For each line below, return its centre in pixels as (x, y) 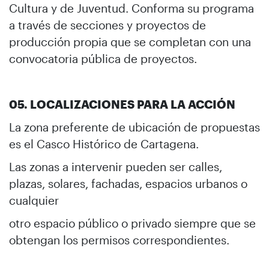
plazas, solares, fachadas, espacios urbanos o (128, 183)
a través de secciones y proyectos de (107, 25)
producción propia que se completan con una (130, 41)
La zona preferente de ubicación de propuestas (134, 127)
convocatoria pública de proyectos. (103, 58)
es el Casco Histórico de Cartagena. (104, 144)
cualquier (34, 200)
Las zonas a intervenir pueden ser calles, (116, 166)
